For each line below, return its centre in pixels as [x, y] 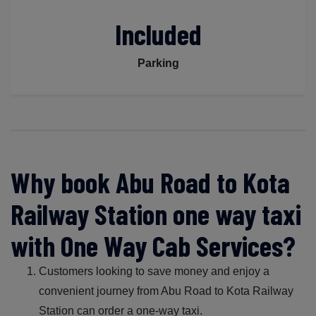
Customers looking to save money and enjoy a [154, 271]
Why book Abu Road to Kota [150, 182]
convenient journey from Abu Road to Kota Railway [166, 291]
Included [158, 34]
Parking [158, 63]
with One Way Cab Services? [153, 245]
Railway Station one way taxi [156, 213]
